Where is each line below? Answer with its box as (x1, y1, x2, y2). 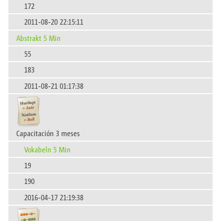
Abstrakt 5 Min (16, 32, 61, 43)
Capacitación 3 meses (16, 128, 80, 139)
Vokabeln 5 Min (24, 144, 71, 154)
